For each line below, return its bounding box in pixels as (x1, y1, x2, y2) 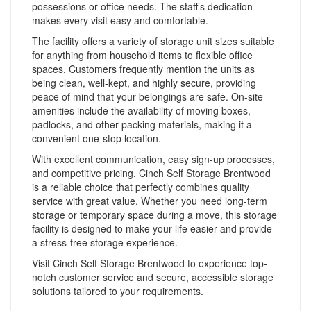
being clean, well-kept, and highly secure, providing (32, 75, 256, 90)
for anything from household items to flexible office (32, 47, 253, 62)
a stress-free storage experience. (32, 235, 178, 249)
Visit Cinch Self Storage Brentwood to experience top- (32, 255, 267, 270)
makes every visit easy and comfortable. (32, 12, 208, 27)
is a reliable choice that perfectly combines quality (32, 179, 249, 194)
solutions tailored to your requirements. (32, 283, 203, 298)
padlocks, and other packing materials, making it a (32, 117, 252, 131)
